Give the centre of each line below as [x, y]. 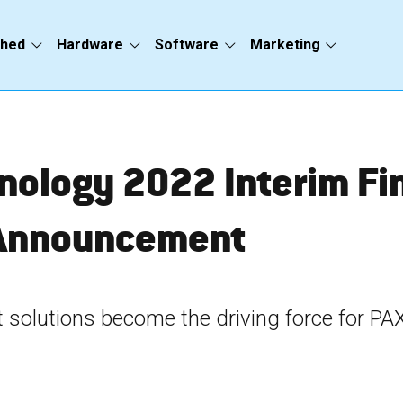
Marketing [285, 44]
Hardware [90, 44]
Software [186, 44]
